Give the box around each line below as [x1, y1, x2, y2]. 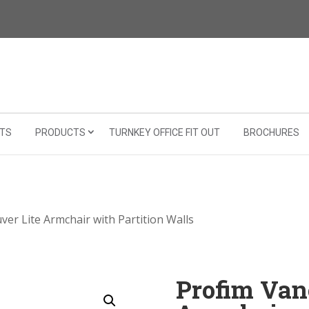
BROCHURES [243, 127, 299, 139]
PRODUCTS [34, 127, 86, 139]
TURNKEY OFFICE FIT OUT [108, 127, 220, 139]
